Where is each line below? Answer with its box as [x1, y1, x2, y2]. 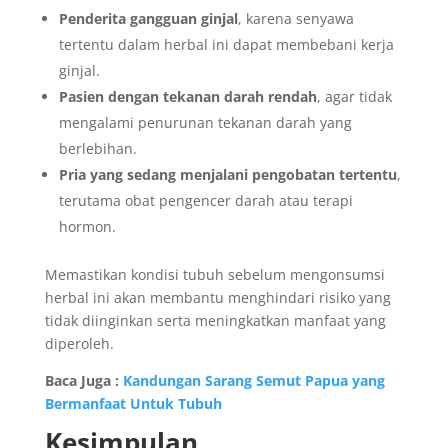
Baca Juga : [44, 371, 123, 390]
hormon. [58, 217, 116, 236]
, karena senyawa [237, 9, 354, 28]
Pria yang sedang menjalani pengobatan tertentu [58, 165, 397, 184]
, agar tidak [316, 87, 392, 106]
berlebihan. [58, 139, 137, 158]
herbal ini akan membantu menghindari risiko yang [44, 288, 391, 307]
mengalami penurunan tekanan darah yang [58, 113, 352, 132]
